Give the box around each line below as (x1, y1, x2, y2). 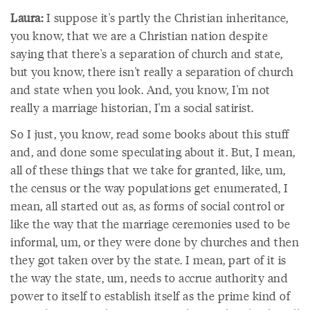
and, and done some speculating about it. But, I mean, (10, 143, 295, 160)
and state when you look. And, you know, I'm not (10, 81, 271, 98)
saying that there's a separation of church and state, (10, 45, 283, 62)
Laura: (10, 9, 43, 26)
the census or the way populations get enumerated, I (10, 179, 289, 196)
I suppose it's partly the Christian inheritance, (43, 9, 289, 26)
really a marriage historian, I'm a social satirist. (10, 99, 254, 116)
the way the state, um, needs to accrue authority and (10, 269, 288, 286)
